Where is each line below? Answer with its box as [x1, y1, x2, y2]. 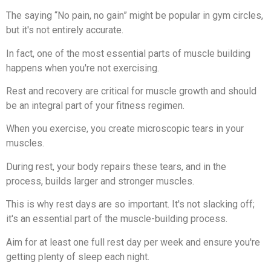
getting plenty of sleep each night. [6, 250, 149, 263]
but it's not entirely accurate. [6, 24, 123, 36]
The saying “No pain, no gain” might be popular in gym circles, [6, 10, 263, 22]
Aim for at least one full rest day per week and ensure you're [6, 236, 260, 248]
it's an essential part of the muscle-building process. [6, 213, 227, 225]
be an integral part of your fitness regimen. [6, 100, 184, 112]
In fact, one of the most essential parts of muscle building [6, 47, 250, 59]
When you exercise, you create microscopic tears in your [6, 123, 244, 135]
